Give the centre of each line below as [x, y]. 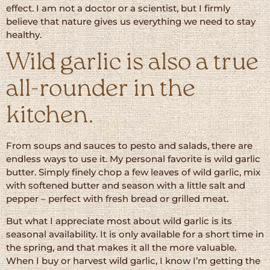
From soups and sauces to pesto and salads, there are [129, 146]
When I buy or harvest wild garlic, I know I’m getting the [133, 260]
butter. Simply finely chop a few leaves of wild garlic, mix [133, 172]
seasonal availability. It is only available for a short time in [135, 234]
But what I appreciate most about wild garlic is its [119, 221]
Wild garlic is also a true [132, 64]
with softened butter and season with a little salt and [126, 186]
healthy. [24, 34]
